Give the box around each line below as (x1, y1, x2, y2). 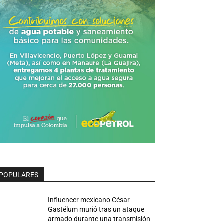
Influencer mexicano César (48, 195, 130, 204)
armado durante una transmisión (48, 214, 151, 223)
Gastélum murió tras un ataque (48, 205, 145, 213)
